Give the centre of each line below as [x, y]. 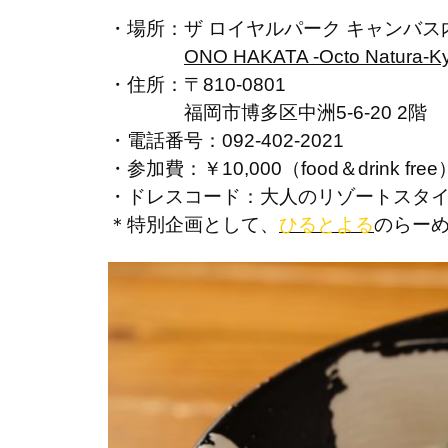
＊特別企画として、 [193, 225]
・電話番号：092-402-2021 [226, 141]
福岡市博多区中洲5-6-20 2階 [267, 113]
